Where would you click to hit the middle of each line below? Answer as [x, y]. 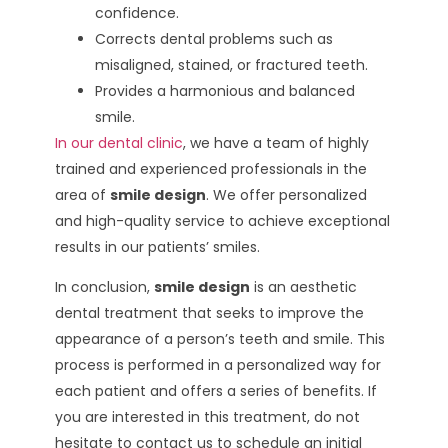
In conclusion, [104, 287]
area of [82, 194]
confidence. [137, 12]
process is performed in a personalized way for [218, 365]
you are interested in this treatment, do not [207, 417]
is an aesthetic [303, 287]
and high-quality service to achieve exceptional [222, 220]
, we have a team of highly [276, 142]
